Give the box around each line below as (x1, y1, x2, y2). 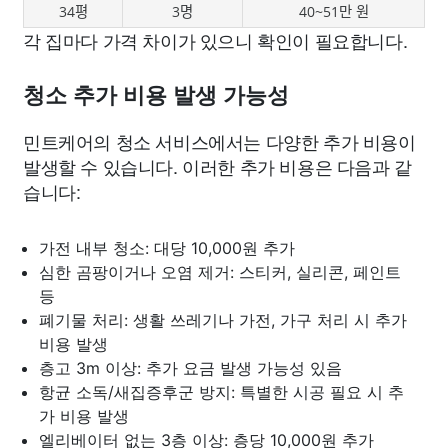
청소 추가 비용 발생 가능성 (23, 82, 289, 108)
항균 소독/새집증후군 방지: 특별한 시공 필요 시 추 (39, 381, 404, 402)
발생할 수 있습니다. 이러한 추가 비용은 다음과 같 (23, 152, 412, 179)
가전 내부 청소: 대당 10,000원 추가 (39, 237, 295, 258)
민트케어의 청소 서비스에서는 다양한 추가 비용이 (23, 127, 416, 154)
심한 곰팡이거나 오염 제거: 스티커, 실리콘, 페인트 (39, 261, 401, 282)
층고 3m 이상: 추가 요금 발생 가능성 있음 (39, 357, 342, 378)
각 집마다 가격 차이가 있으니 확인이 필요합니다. (23, 26, 408, 53)
